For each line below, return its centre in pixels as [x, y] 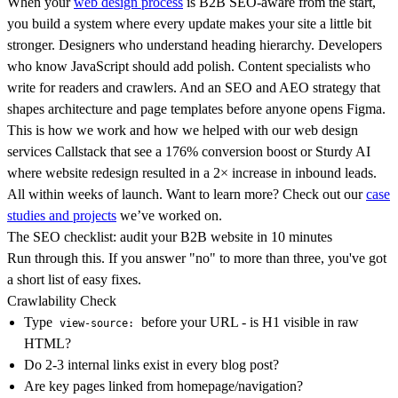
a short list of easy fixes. [74, 280]
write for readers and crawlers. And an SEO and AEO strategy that [194, 88]
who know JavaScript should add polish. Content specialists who [189, 67]
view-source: [97, 324]
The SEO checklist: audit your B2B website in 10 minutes [170, 237]
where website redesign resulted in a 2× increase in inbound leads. [192, 173]
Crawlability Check [62, 301]
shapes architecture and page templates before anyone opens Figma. [196, 109]
